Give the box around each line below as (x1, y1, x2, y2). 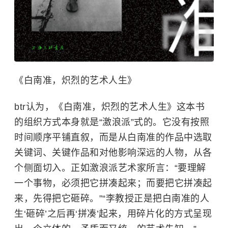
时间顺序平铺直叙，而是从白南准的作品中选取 (14, 132, 212, 143)
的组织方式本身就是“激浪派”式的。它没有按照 (14, 117, 209, 128)
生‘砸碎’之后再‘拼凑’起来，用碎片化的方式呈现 (14, 209, 212, 219)
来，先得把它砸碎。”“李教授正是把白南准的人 (14, 193, 209, 204)
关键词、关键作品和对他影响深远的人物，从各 (14, 148, 212, 158)
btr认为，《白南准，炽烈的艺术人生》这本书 (14, 102, 205, 112)
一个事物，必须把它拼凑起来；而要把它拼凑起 (14, 178, 212, 189)
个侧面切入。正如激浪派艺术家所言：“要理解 (14, 163, 206, 174)
